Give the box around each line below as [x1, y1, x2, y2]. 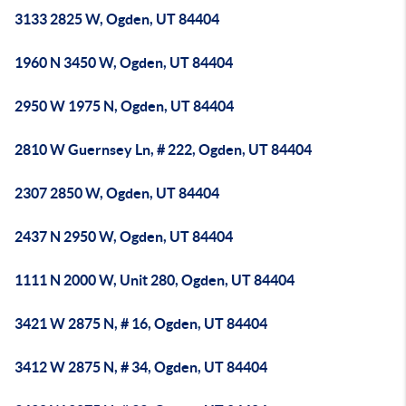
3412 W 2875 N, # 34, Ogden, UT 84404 [14, 359, 267, 375]
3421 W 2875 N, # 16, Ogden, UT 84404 [14, 315, 267, 332]
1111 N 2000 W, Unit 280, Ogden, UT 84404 [14, 272, 295, 288]
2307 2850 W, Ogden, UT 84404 [14, 185, 219, 201]
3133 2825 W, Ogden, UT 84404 [14, 11, 219, 27]
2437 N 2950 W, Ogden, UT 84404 [14, 228, 233, 245]
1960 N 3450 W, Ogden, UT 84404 [14, 54, 233, 71]
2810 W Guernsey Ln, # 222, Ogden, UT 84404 [14, 141, 312, 158]
